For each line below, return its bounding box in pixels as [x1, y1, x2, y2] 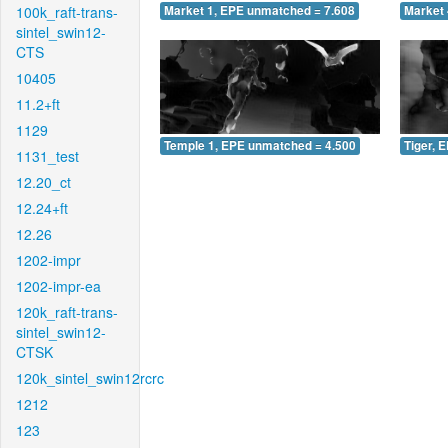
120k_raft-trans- [16, 302, 118, 322]
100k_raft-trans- [16, 2, 118, 22]
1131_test [16, 146, 79, 166]
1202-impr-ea [16, 276, 101, 296]
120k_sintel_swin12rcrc [16, 368, 164, 388]
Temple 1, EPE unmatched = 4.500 [164, 136, 356, 154]
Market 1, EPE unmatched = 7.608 [164, 2, 355, 20]
